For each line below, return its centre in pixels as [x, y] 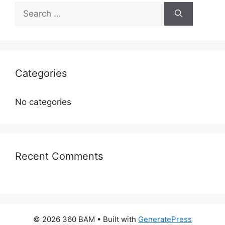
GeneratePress [165, 219]
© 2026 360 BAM [64, 219]
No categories [43, 102]
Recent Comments [59, 156]
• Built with [117, 219]
